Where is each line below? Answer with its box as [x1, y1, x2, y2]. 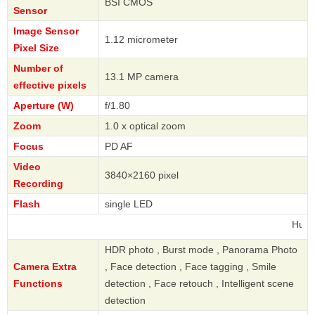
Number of [13, 63, 63, 75]
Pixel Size [13, 42, 59, 54]
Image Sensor [13, 25, 79, 37]
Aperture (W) [13, 100, 74, 112]
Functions [13, 278, 63, 290]
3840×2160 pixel [105, 169, 179, 181]
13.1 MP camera [105, 71, 179, 83]
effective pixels [13, 79, 86, 91]
